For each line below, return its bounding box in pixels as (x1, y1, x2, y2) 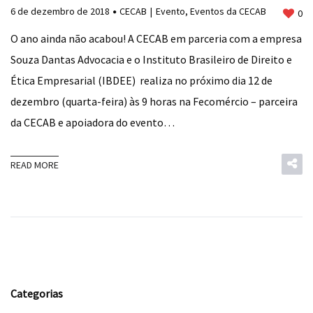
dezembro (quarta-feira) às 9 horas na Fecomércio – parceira (10, 94, 298, 108)
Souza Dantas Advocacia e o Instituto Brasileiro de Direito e (10, 52, 292, 66)
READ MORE (10, 159, 59, 171)
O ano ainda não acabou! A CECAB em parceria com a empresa (10, 31, 302, 45)
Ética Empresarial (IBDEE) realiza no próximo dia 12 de (10, 73, 272, 87)
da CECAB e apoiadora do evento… (10, 115, 175, 129)
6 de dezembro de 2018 (10, 5, 110, 17)
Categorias (10, 286, 63, 300)
